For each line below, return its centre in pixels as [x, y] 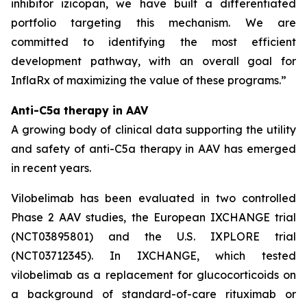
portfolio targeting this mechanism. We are [153, 23]
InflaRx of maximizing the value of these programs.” [149, 80]
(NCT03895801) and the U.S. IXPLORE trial [153, 236]
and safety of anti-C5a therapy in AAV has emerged [153, 149]
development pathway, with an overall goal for [153, 61]
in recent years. [51, 168]
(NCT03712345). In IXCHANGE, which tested [153, 256]
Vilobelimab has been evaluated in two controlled [153, 198]
